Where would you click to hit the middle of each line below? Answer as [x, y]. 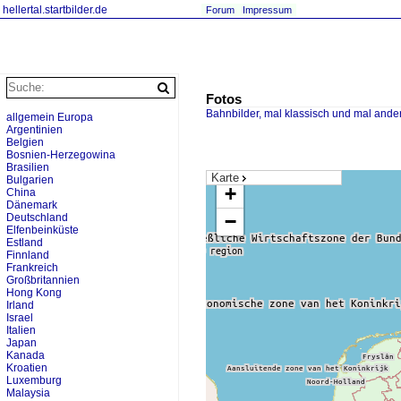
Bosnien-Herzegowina [61, 155]
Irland [20, 305]
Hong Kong [34, 293]
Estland [25, 243]
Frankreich [32, 268]
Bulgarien [30, 180]
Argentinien [34, 130]
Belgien [25, 142]
